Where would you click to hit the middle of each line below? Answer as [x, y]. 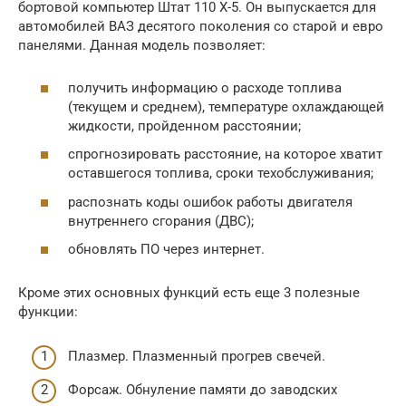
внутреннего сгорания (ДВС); [161, 221]
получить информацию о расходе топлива [205, 87]
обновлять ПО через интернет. [166, 250]
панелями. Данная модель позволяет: [142, 46]
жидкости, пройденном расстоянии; [184, 126]
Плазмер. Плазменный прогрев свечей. [197, 356]
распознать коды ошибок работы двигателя [210, 202]
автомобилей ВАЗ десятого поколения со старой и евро [201, 27]
